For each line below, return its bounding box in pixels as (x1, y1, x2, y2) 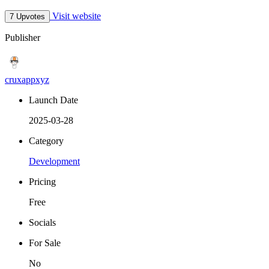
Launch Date (29, 95, 78, 106)
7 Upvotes (10, 12, 45, 22)
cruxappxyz (5, 74, 49, 85)
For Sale (29, 238, 61, 249)
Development (29, 156, 80, 167)
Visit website (50, 11, 101, 22)
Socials (29, 217, 56, 228)
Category (29, 136, 64, 147)
